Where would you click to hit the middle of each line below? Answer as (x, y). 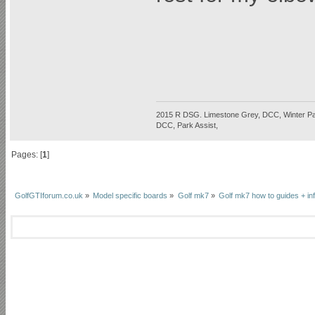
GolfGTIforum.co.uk (49, 196)
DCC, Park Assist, (187, 126)
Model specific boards (130, 196)
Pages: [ (27, 155)
